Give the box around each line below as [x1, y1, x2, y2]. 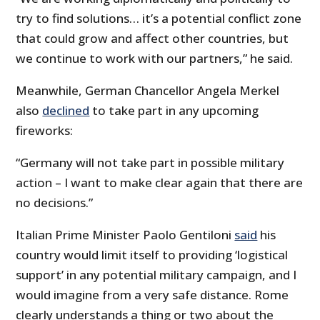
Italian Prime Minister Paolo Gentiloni [16, 226, 235, 244]
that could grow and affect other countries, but [16, 30, 289, 47]
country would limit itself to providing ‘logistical [16, 246, 289, 264]
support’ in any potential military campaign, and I [16, 266, 297, 284]
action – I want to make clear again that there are [16, 174, 304, 191]
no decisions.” [16, 194, 94, 211]
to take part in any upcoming [89, 102, 259, 119]
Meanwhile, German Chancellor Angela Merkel [16, 82, 280, 99]
